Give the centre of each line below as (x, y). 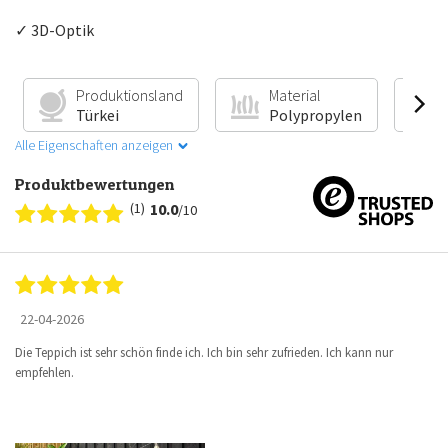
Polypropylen (315, 115)
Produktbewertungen (94, 184)
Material (294, 95)
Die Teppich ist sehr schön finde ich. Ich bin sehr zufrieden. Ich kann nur (204, 353)
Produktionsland (129, 95)
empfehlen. (44, 373)
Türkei (97, 115)
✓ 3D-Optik (54, 29)
